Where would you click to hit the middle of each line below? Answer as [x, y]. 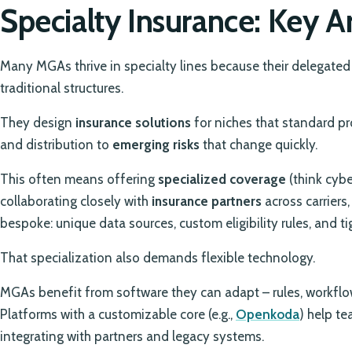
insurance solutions [133, 123]
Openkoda [268, 315]
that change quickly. [258, 145]
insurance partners [207, 202]
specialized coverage [222, 180]
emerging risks [156, 145]
